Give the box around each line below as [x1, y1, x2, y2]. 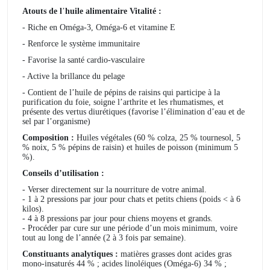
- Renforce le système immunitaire [22, 39, 142, 49]
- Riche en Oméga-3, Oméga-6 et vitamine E [22, 23, 178, 33]
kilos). [22, 204, 44, 214]
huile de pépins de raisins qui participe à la [75, 88, 220, 98]
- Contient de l [22, 88, 72, 98]
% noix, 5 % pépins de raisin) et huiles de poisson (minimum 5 [22, 143, 238, 152]
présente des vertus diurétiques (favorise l [22, 107, 163, 117]
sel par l [22, 117, 49, 127]
